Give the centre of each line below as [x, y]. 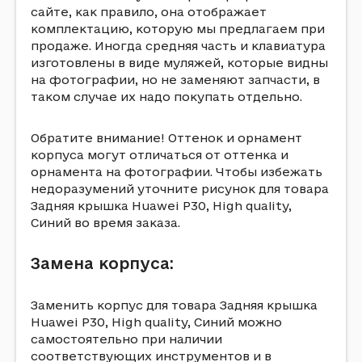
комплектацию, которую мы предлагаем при [178, 29]
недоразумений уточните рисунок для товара [180, 189]
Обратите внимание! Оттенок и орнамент [166, 138]
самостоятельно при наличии [126, 339]
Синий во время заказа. [105, 223]
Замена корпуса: [102, 263]
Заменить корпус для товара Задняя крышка [174, 305]
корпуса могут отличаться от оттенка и [160, 155]
